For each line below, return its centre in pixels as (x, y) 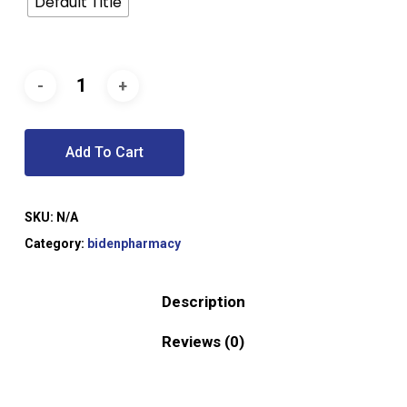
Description (203, 302)
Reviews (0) (203, 342)
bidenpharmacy (134, 244)
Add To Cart (104, 153)
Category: (55, 244)
